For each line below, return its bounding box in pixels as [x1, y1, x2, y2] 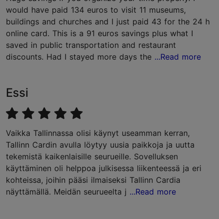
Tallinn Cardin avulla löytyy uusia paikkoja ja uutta [6, 140, 195, 150]
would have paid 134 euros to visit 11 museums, [6, 5, 186, 15]
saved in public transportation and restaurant [6, 40, 176, 50]
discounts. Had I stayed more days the [6, 52, 154, 62]
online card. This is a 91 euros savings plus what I [6, 28, 193, 38]
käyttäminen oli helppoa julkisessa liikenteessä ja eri [6, 163, 201, 173]
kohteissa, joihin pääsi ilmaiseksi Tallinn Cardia [6, 175, 180, 185]
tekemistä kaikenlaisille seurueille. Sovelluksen [6, 152, 178, 161]
